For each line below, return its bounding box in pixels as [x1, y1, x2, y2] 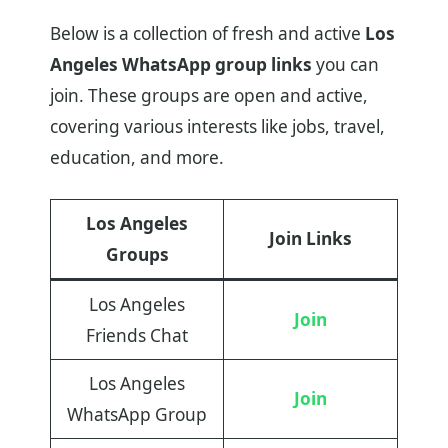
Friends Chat [86, 323, 188, 347]
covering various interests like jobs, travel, [50, 114, 385, 138]
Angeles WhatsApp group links [50, 52, 312, 76]
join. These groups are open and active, [50, 83, 368, 107]
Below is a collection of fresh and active [50, 21, 365, 45]
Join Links [269, 226, 352, 250]
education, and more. [50, 145, 224, 169]
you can [312, 52, 379, 76]
